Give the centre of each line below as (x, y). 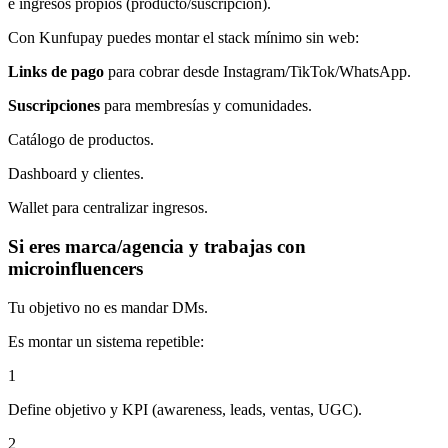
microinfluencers (75, 269)
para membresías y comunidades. (206, 106)
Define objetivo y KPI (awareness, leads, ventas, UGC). (185, 409)
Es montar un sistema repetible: (106, 341)
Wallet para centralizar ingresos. (108, 208)
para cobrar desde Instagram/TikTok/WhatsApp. (257, 72)
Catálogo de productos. (81, 140)
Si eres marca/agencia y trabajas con (157, 247)
